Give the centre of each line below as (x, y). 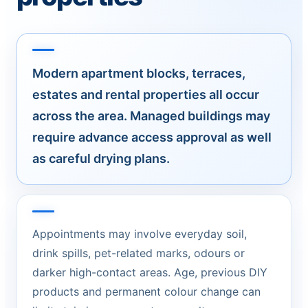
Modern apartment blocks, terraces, (139, 73)
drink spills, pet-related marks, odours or (139, 253)
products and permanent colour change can (146, 291)
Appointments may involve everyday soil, (140, 234)
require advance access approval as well (152, 137)
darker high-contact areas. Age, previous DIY (150, 272)
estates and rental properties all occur (146, 95)
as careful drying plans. (101, 158)
